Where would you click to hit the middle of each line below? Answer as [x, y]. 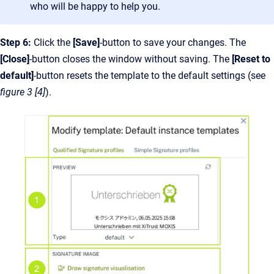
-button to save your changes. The [173, 42]
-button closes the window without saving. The [131, 59]
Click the [52, 42]
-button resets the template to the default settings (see [150, 75]
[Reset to [251, 59]
